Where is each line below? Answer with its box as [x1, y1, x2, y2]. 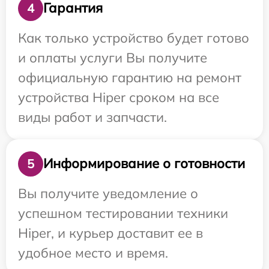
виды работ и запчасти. [18, 108, 167, 125]
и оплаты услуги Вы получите [18, 49, 207, 66]
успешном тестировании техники [18, 204, 228, 222]
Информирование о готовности [43, 155, 245, 172]
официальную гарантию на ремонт [18, 68, 241, 86]
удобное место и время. [18, 244, 168, 261]
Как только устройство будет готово [18, 29, 249, 46]
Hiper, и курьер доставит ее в [18, 224, 203, 241]
